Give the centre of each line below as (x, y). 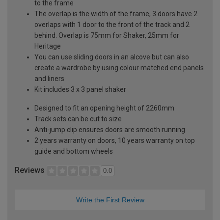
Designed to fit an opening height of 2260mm (104, 108)
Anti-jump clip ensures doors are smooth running (110, 129)
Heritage (48, 46)
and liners (49, 78)
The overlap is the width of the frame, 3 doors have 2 (116, 14)
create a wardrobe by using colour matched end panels (119, 68)
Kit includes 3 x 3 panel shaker (80, 89)
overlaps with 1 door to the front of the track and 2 (112, 24)
